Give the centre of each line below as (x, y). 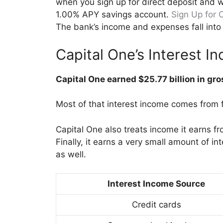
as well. (71, 154)
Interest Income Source (156, 184)
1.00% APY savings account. (113, 15)
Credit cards (156, 205)
